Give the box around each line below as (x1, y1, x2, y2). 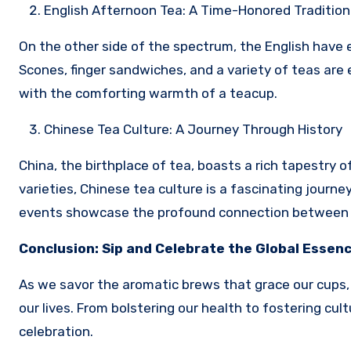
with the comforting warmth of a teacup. (19, 85, 277, 101)
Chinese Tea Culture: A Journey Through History (44, 121, 342, 137)
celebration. (19, 323, 93, 339)
